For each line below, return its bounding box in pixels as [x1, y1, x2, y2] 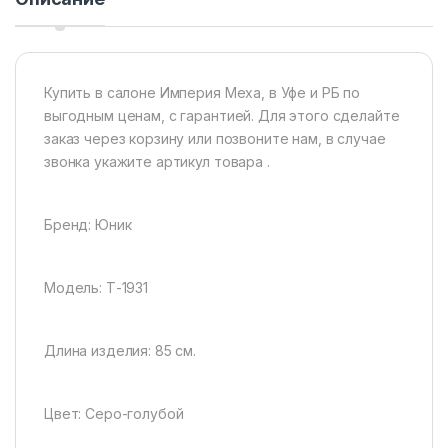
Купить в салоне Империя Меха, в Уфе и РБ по [44, 83, 360, 101]
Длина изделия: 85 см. [44, 341, 197, 359]
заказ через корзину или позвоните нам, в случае [44, 129, 386, 147]
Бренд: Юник [44, 215, 132, 233]
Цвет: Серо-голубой [44, 404, 184, 422]
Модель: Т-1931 [44, 278, 149, 296]
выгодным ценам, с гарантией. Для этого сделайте [44, 106, 400, 124]
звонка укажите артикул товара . [44, 152, 270, 170]
